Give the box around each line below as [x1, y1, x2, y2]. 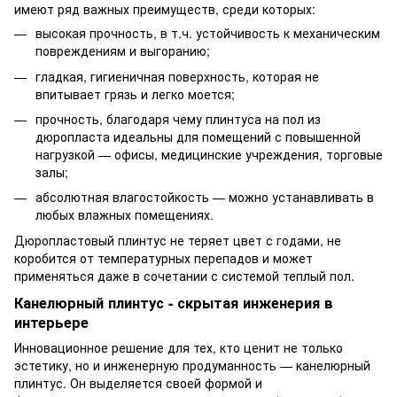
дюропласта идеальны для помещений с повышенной [35, 127, 361, 145]
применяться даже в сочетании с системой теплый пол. [14, 266, 354, 284]
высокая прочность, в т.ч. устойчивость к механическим [35, 24, 380, 43]
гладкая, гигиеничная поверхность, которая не [35, 66, 319, 85]
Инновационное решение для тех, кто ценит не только [14, 338, 343, 356]
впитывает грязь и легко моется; [35, 84, 235, 103]
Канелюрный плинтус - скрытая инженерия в [14, 292, 333, 313]
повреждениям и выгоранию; [35, 42, 210, 60]
